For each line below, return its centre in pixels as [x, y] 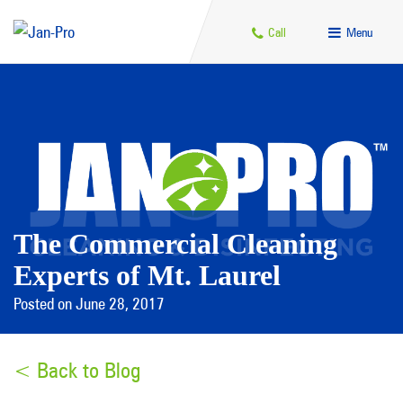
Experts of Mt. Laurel [147, 275]
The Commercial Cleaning [175, 244]
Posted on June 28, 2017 [89, 304]
